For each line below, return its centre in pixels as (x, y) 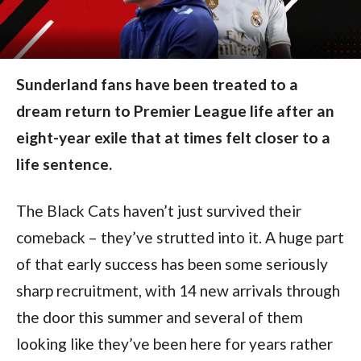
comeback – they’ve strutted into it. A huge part (180, 237)
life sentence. (64, 164)
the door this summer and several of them (159, 317)
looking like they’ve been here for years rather (174, 343)
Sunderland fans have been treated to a (157, 84)
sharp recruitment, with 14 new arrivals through (178, 290)
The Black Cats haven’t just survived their (158, 210)
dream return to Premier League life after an (175, 110)
